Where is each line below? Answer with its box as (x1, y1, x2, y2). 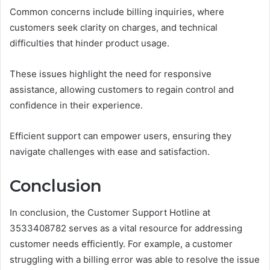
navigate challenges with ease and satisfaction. (10, 145, 210, 157)
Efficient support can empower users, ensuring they (10, 130, 231, 142)
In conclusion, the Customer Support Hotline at (10, 207, 210, 219)
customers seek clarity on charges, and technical (10, 21, 218, 33)
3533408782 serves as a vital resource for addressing (10, 222, 242, 234)
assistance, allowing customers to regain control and (10, 83, 234, 95)
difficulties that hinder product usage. (10, 37, 169, 49)
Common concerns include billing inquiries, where (10, 5, 224, 17)
